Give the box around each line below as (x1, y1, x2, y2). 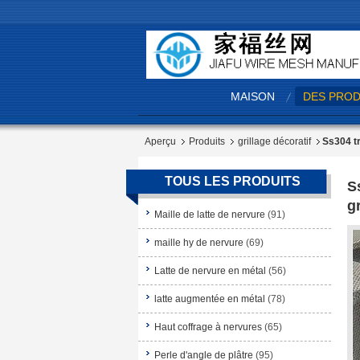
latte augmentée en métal (154, 293, 265, 305)
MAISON (231, 90, 275, 103)
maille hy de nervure (154, 237, 243, 248)
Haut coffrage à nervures (154, 321, 262, 333)
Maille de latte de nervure (154, 209, 265, 220)
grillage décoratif (237, 136, 311, 147)
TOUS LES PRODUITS (165, 174, 301, 188)
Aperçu (144, 136, 176, 147)
